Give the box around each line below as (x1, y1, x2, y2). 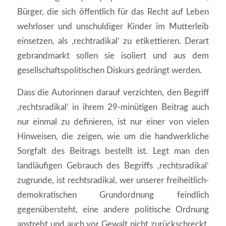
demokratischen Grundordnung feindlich (17, 190, 209, 199)
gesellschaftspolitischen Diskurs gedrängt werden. (17, 66, 202, 75)
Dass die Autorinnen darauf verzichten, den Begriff (17, 88, 209, 97)
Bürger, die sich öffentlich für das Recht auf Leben (17, 8, 209, 17)
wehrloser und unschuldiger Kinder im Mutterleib (17, 22, 209, 31)
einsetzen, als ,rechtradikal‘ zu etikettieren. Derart (17, 37, 209, 46)
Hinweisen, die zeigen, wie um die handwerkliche (17, 132, 209, 141)
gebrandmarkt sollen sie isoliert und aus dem (17, 51, 209, 61)
